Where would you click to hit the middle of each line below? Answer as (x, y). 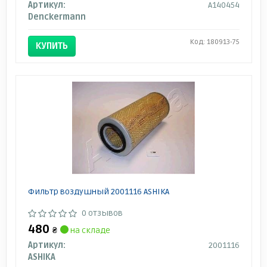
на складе (89, 230)
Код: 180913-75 (215, 42)
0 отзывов (102, 213)
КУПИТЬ (52, 46)
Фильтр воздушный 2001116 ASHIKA (98, 191)
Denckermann (57, 17)
